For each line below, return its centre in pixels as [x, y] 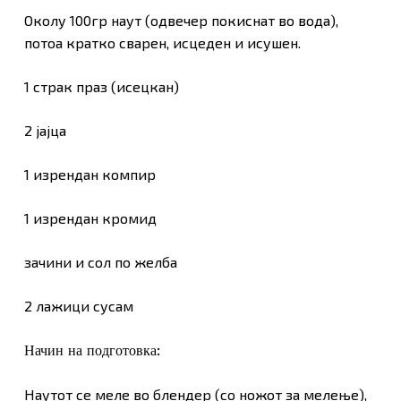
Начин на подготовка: [92, 350]
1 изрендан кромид [90, 218]
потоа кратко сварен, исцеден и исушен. [162, 43]
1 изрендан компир [90, 174]
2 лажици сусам [78, 306]
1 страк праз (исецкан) [101, 86]
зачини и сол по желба [100, 262]
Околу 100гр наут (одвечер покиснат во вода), [181, 20]
